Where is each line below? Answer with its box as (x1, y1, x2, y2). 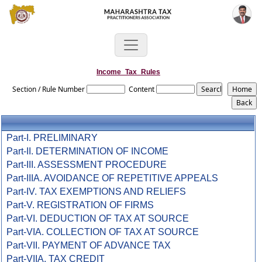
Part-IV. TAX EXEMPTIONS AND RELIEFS (6, 187, 187, 196)
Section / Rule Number (12, 84, 85, 94)
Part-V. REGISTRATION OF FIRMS (6, 200, 154, 210)
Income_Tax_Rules (96, 68, 160, 76)
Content (129, 84, 155, 94)
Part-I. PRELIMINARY (6, 133, 98, 143)
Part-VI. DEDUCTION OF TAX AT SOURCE (6, 213, 189, 223)
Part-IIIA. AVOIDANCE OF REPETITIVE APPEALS (6, 173, 219, 183)
